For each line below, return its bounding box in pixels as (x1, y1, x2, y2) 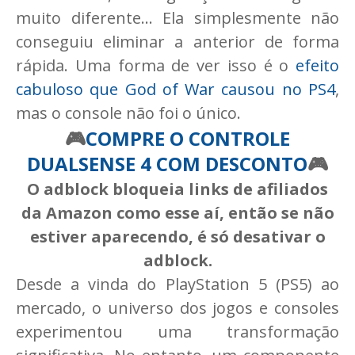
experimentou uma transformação (16, 321, 339, 343)
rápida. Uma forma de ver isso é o (16, 55, 296, 77)
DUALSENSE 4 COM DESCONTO (27, 151, 307, 177)
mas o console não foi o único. (16, 102, 241, 124)
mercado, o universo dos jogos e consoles (16, 297, 339, 319)
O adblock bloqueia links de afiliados (27, 178, 328, 200)
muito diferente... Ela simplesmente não (16, 7, 339, 29)
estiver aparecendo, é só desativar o (29, 226, 326, 248)
